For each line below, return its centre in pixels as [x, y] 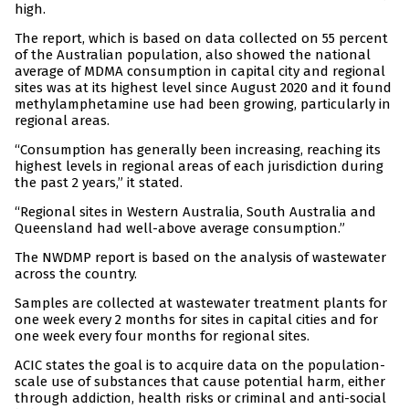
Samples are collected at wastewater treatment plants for [201, 304]
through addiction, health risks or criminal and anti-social [200, 399]
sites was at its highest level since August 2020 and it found [203, 88]
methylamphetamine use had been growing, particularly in [203, 105]
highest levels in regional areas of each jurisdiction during [199, 167]
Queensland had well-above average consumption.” [180, 229]
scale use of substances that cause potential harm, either [200, 382]
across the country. [76, 274]
